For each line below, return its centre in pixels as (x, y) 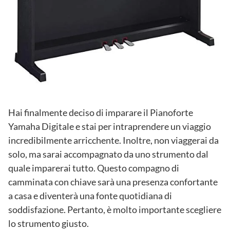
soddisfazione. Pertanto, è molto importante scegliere (115, 210)
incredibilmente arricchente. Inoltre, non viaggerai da (113, 140)
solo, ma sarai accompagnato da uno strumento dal (108, 154)
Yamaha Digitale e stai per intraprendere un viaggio (110, 127)
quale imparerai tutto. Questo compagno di (94, 168)
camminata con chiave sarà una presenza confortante (113, 182)
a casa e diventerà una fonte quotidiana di (90, 196)
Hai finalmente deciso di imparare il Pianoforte (101, 113)
